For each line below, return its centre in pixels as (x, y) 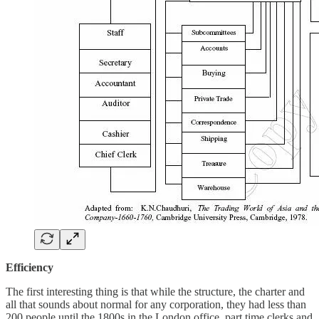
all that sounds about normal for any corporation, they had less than (156, 304)
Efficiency (30, 267)
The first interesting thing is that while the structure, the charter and (155, 291)
